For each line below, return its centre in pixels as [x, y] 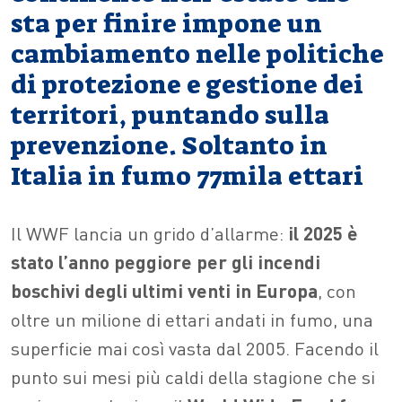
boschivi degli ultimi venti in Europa [164, 290]
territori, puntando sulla [170, 115]
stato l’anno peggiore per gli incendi [166, 262]
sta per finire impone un [166, 24]
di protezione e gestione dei [187, 85]
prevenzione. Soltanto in [169, 146]
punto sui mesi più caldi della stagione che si [193, 376]
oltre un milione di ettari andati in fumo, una [192, 319]
